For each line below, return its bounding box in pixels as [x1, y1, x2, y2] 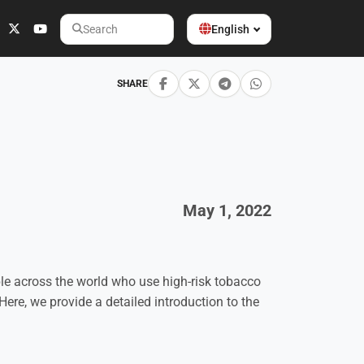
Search [71, 30, 112, 45]
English [211, 22, 250, 36]
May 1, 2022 [183, 200, 271, 220]
